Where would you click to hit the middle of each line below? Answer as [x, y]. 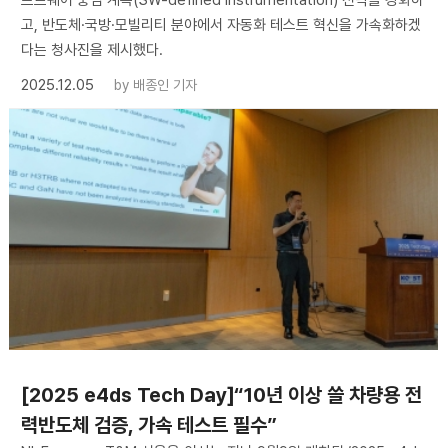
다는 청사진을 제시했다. [91, 49]
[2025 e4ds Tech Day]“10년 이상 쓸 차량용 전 [221, 395]
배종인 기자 [164, 84]
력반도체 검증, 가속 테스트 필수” [148, 425]
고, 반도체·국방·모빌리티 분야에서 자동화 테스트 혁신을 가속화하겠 [220, 24]
